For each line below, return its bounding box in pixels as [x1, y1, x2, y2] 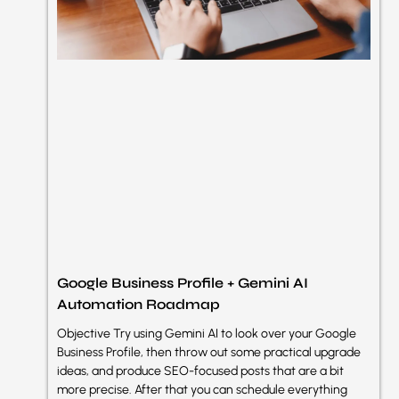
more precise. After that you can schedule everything [57, 381, 347, 397]
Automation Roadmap [57, 295, 220, 313]
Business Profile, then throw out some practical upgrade [57, 344, 361, 360]
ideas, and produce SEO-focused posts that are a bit [57, 362, 344, 379]
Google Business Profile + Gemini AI [57, 273, 308, 291]
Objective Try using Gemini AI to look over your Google [57, 325, 356, 341]
